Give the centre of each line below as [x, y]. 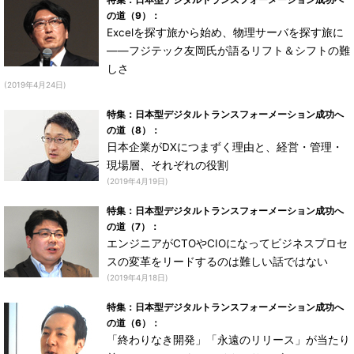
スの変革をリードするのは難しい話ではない [217, 262]
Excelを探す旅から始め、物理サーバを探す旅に [225, 32]
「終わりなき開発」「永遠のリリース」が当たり [228, 340]
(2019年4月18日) [137, 277]
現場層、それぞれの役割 [168, 165]
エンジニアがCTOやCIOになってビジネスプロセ [227, 243]
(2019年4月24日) [35, 85]
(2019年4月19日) [137, 181]
